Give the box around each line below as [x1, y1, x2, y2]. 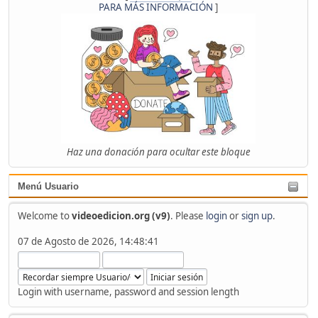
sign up [241, 209, 273, 222]
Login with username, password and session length [17, 285, 239, 298]
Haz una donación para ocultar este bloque [66, 146, 251, 159]
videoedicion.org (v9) [71, 209, 170, 222]
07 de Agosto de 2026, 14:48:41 [17, 234, 159, 248]
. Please [170, 209, 206, 222]
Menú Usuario [18, 181, 79, 192]
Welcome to [17, 209, 72, 222]
